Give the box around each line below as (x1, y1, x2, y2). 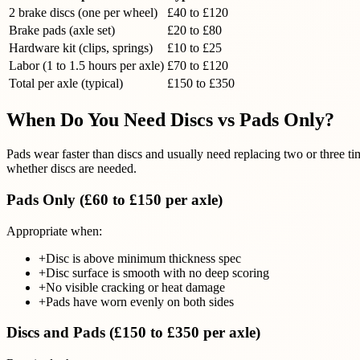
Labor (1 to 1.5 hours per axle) (9, 59, 164, 73)
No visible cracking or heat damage (46, 280, 225, 294)
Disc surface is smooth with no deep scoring (46, 265, 269, 280)
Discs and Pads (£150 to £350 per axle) (6, 324, 260, 342)
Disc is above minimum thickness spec (46, 251, 241, 265)
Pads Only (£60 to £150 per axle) (6, 190, 223, 208)
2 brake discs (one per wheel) (9, 6, 157, 20)
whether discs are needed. (6, 162, 137, 176)
